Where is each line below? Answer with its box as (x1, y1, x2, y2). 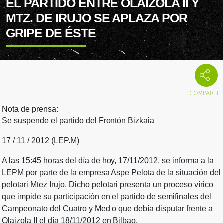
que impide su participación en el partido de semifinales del (2, 192, 211, 201)
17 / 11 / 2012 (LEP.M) (2, 136, 79, 145)
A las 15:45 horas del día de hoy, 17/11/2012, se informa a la (2, 156, 214, 165)
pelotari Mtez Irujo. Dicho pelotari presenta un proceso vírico (2, 180, 213, 189)
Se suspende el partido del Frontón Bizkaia (2, 116, 154, 125)
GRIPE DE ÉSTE (6, 25, 96, 40)
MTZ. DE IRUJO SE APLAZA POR (6, 10, 187, 25)
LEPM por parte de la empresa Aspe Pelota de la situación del (2, 168, 221, 177)
